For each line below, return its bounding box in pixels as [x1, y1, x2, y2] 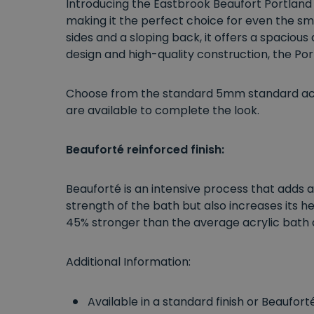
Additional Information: [66, 253, 191, 270]
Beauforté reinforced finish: [66, 141, 224, 158]
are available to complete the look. [66, 102, 259, 118]
